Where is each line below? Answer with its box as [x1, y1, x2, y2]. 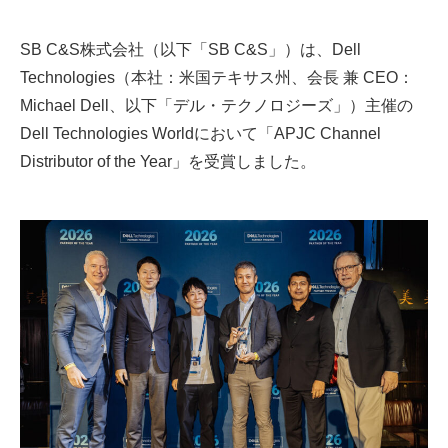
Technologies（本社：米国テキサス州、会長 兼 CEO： [20, 67, 414, 86]
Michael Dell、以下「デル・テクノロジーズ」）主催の [20, 95, 413, 114]
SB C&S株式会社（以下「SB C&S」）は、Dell [20, 39, 361, 58]
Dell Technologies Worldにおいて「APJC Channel [20, 123, 381, 142]
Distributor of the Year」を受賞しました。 [20, 151, 316, 170]
